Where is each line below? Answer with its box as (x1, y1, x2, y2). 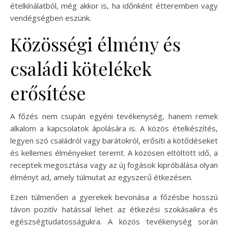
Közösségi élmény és (10, 31, 181, 56)
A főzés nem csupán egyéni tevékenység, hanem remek (10, 110, 218, 121)
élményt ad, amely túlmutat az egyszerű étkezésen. (10, 172, 192, 182)
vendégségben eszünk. (10, 12, 91, 23)
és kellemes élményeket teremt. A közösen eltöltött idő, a (10, 147, 218, 158)
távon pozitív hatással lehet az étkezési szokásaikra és (10, 204, 218, 214)
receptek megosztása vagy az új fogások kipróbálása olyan (10, 159, 218, 170)
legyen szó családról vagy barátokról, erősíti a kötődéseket (10, 135, 218, 146)
